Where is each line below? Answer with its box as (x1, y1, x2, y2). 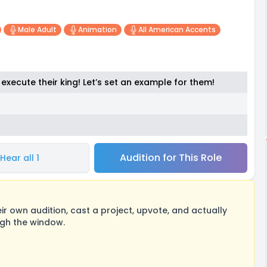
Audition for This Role (119, 151, 222, 164)
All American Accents (138, 24, 216, 35)
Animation (77, 24, 117, 35)
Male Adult (17, 24, 57, 35)
